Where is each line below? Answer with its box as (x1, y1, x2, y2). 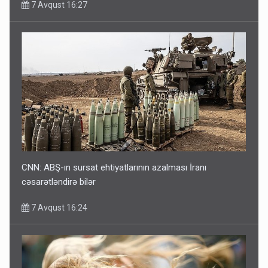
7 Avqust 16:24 (29, 203, 88, 213)
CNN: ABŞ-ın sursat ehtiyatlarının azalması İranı (22, 162, 207, 173)
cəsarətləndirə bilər (22, 176, 96, 188)
